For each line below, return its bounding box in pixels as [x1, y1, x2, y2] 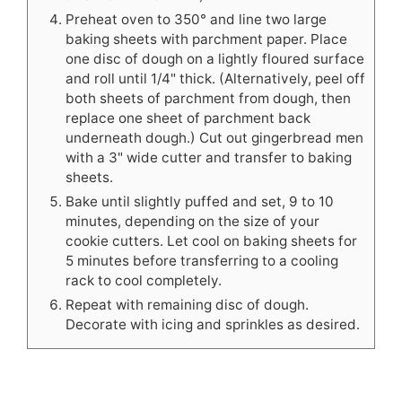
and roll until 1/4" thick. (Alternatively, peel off [66, 69, 365, 87]
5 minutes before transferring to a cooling [66, 251, 338, 269]
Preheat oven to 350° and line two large [66, 10, 327, 28]
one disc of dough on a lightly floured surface [66, 49, 364, 67]
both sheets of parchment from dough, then [66, 89, 351, 107]
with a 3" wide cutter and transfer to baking [66, 148, 352, 166]
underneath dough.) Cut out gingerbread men [66, 128, 363, 146]
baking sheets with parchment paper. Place [66, 30, 347, 48]
